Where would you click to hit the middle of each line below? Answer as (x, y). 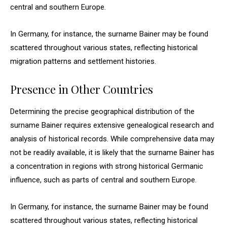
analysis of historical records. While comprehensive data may (112, 139)
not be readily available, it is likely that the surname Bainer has (112, 153)
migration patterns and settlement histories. (83, 61)
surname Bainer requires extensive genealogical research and (112, 125)
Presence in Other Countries (82, 89)
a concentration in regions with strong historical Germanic (107, 166)
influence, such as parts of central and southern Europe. (103, 180)
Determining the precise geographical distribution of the (102, 111)
